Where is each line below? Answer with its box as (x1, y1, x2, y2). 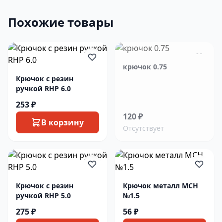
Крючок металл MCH (123, 181, 198, 190)
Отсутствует (123, 123, 164, 133)
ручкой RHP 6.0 (16, 84, 71, 93)
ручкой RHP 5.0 (16, 191, 71, 200)
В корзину (41, 117, 84, 128)
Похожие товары (8, 14, 113, 30)
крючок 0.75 (123, 62, 167, 71)
